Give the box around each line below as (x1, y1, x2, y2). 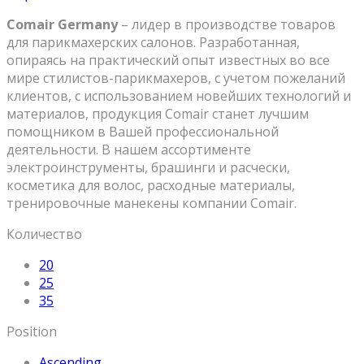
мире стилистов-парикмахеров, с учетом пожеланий (6, 69, 345, 88)
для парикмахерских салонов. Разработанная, (6, 33, 300, 52)
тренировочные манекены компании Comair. (6, 194, 297, 213)
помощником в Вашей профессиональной (6, 123, 279, 141)
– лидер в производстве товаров (118, 15, 336, 34)
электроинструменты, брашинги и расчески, (6, 158, 290, 177)
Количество (6, 225, 82, 244)
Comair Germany (6, 15, 118, 34)
